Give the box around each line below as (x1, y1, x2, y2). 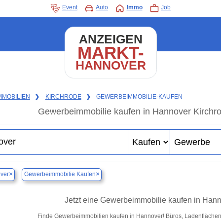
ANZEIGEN (78, 33, 143, 46)
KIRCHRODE (45, 93, 81, 100)
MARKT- (77, 43, 144, 62)
